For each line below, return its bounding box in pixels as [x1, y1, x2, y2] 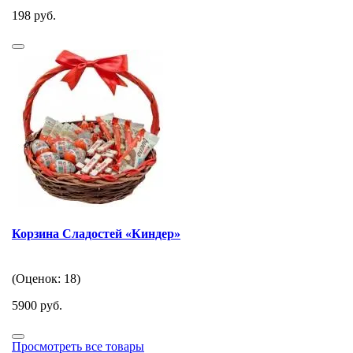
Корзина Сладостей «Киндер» [12, 226, 180, 240]
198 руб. [12, 8, 56, 22]
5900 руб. [12, 299, 62, 313]
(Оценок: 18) [12, 272, 80, 286]
